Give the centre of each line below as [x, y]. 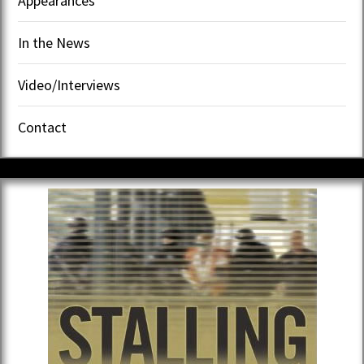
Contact [42, 127]
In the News [54, 43]
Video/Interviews [69, 85]
